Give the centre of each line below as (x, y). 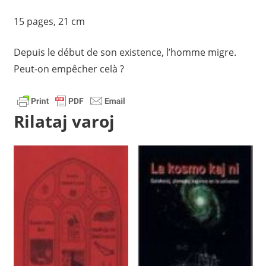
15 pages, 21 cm (49, 21)
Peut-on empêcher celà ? (69, 69)
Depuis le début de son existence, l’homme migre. (125, 52)
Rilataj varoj (64, 121)
